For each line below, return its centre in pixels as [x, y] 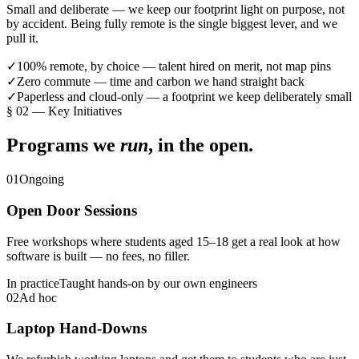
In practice [33, 283]
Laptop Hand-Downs [77, 329]
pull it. [22, 38]
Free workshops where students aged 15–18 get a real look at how [173, 241]
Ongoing [42, 179]
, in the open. [201, 145]
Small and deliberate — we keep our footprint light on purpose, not [175, 10]
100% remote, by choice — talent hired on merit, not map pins [174, 67]
